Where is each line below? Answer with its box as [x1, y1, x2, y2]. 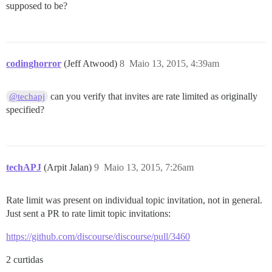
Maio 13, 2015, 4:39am [129, 58, 219, 69]
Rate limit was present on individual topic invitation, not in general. [6, 194, 262, 205]
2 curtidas [6, 254, 43, 265]
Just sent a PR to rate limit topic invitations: [6, 208, 171, 219]
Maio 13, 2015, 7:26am [104, 161, 194, 172]
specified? [6, 104, 44, 115]
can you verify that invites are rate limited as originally [48, 90, 258, 101]
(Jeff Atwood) [64, 58, 120, 69]
